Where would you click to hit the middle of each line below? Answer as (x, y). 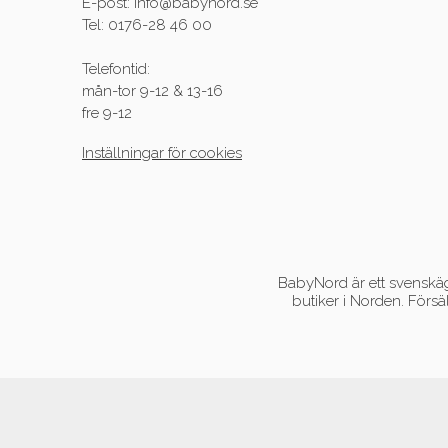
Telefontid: (116, 69)
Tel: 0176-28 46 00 (147, 25)
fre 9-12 (107, 113)
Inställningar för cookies (162, 153)
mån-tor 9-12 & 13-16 (152, 91)
